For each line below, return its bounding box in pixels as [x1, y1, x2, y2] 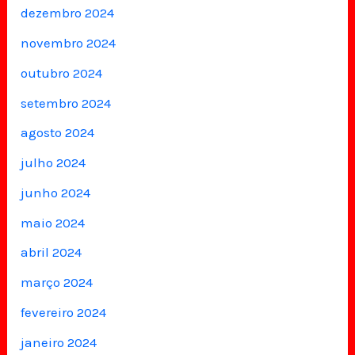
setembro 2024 [21, 94, 112, 111]
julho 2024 [21, 155, 86, 171]
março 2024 [21, 274, 94, 291]
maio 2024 [21, 214, 86, 231]
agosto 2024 [21, 124, 95, 141]
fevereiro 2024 [21, 303, 107, 320]
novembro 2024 [21, 35, 116, 52]
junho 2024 [21, 184, 91, 200]
